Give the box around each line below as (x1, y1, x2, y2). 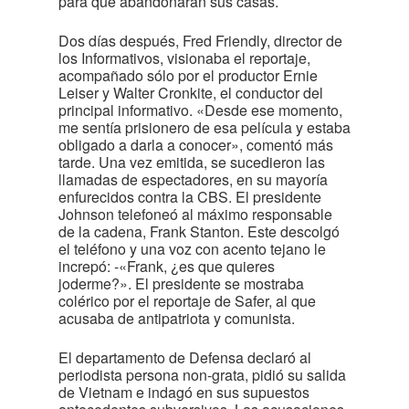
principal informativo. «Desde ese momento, (58, 100, 342, 121)
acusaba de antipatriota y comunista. (58, 308, 295, 329)
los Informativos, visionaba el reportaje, (58, 47, 310, 68)
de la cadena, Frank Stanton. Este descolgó (58, 221, 340, 242)
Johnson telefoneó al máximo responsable (58, 204, 332, 225)
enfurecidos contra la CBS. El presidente (58, 186, 321, 207)
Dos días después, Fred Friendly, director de (58, 30, 342, 51)
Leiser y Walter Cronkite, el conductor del (58, 82, 323, 103)
